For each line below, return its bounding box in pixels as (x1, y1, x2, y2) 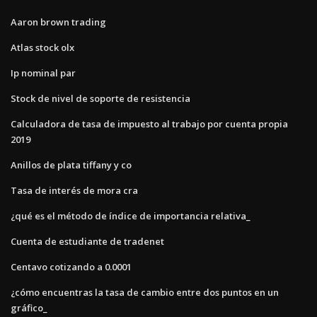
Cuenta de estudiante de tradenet (11, 234, 164, 248)
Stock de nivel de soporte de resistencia (11, 91, 190, 105)
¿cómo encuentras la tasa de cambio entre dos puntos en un (11, 285, 279, 299)
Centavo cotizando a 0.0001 (11, 260, 132, 273)
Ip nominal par (11, 66, 76, 79)
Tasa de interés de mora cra (11, 183, 138, 197)
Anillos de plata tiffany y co (11, 158, 132, 171)
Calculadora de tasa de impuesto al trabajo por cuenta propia (11, 117, 288, 130)
